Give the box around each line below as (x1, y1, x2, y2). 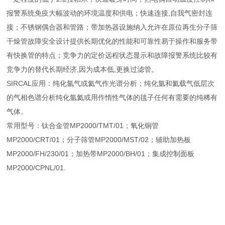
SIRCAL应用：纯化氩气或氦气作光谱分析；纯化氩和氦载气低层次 (7, 79, 215, 87)
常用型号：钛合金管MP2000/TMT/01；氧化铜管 (7, 122, 159, 130)
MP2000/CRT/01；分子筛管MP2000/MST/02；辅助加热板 (7, 136, 191, 144)
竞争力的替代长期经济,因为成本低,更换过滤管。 (7, 65, 159, 73)
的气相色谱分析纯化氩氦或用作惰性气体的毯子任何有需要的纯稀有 (7, 93, 218, 101)
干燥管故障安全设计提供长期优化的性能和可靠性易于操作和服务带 (7, 37, 218, 45)
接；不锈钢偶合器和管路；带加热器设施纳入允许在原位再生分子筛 (7, 23, 218, 31)
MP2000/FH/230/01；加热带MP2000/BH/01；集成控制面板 (7, 150, 195, 158)
